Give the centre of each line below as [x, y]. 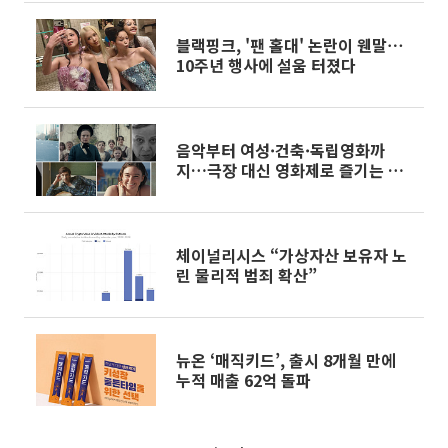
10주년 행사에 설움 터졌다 [266, 65]
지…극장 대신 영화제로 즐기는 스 [289, 170]
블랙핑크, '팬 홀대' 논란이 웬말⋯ [289, 45]
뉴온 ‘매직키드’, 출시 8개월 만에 [286, 360]
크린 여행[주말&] [235, 190]
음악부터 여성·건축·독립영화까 [280, 150]
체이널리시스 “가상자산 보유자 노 [291, 255]
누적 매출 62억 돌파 [243, 380]
